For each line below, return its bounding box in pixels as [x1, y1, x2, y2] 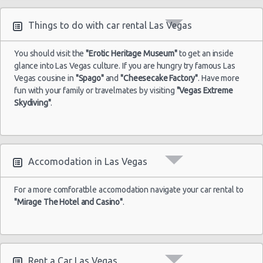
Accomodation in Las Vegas [28, 156, 147, 167]
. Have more [198, 73, 240, 83]
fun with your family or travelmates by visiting [14, 85, 177, 95]
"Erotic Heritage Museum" [86, 48, 177, 58]
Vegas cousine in [14, 73, 76, 83]
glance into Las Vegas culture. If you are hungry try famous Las [14, 60, 235, 70]
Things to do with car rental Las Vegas [28, 19, 192, 31]
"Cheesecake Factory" [120, 73, 198, 83]
